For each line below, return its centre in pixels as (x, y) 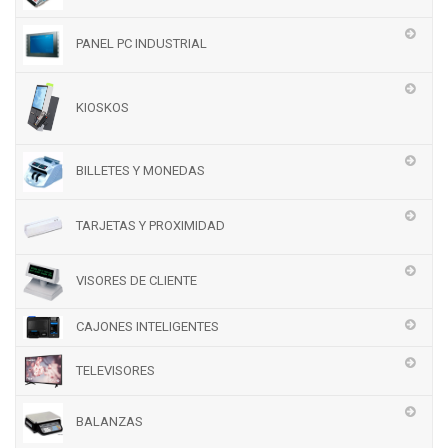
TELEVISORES (114, 370)
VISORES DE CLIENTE (135, 280)
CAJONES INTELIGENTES (146, 326)
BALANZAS (108, 422)
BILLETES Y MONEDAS (139, 170)
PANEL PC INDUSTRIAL (140, 44)
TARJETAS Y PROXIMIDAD (149, 225)
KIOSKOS (101, 107)
